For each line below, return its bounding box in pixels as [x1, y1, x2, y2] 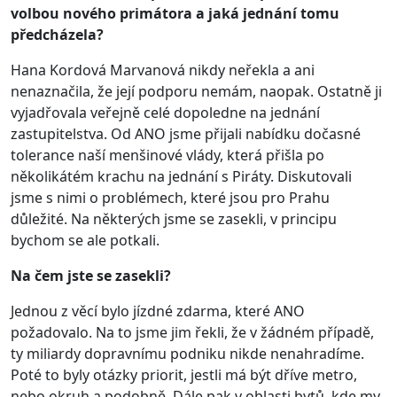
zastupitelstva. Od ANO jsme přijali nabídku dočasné [11, 123, 361, 144]
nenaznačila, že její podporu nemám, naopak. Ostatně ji [11, 81, 382, 101]
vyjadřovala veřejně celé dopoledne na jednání [11, 102, 320, 122]
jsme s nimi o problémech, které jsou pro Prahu [11, 187, 330, 207]
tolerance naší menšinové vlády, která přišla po [11, 144, 324, 165]
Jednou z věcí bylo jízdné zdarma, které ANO [11, 300, 305, 321]
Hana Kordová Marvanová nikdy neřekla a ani [11, 59, 315, 80]
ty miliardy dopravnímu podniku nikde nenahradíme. [11, 343, 364, 363]
